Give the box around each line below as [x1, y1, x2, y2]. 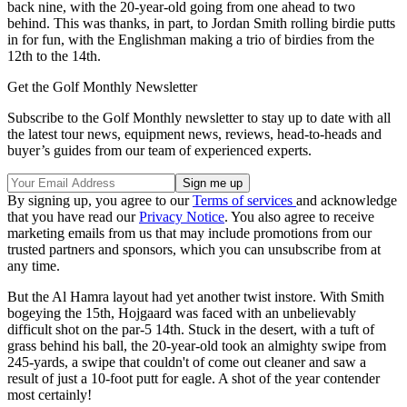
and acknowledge [296, 193, 397, 209]
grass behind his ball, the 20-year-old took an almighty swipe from [7, 338, 386, 354]
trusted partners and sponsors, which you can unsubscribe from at [7, 242, 381, 258]
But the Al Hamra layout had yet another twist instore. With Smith [7, 289, 384, 305]
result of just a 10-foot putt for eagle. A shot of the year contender [7, 371, 380, 387]
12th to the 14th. [7, 48, 101, 65]
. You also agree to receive [224, 209, 374, 225]
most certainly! [7, 387, 92, 403]
